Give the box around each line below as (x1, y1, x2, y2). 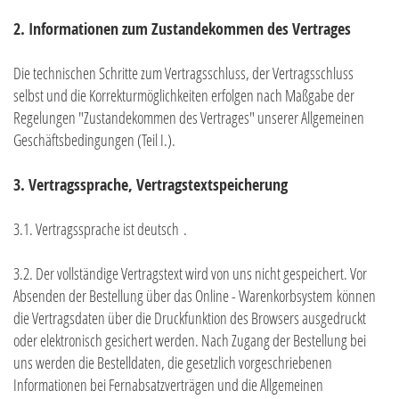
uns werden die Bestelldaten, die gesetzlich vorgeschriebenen (13, 352, 332, 374)
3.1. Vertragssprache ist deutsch (13, 218, 183, 240)
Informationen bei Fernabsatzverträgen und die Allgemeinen (13, 374, 323, 396)
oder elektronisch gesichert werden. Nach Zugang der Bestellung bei (13, 330, 366, 352)
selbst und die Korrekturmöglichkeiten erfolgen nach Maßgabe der (13, 85, 354, 107)
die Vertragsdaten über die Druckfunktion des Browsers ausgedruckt (13, 307, 366, 330)
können (332, 285, 376, 307)
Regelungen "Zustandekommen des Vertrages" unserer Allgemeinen (13, 107, 364, 129)
